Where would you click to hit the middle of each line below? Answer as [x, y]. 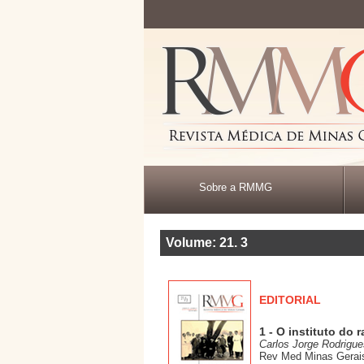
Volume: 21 [200, 243]
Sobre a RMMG [235, 187]
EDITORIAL [290, 300]
